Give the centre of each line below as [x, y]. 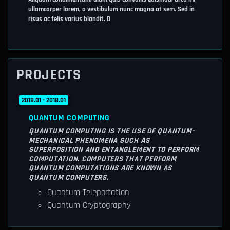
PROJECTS [49, 75]
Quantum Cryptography [89, 205]
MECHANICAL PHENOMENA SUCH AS [89, 140]
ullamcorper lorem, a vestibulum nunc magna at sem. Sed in [111, 9]
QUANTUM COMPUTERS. [69, 177]
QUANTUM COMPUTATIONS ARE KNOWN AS [101, 168]
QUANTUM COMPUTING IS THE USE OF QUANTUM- [112, 131]
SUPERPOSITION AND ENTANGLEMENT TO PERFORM [114, 150]
